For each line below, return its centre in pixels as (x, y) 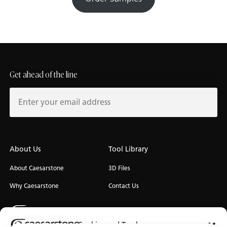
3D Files (119, 168)
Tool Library (128, 149)
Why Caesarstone (34, 185)
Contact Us (124, 185)
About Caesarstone (37, 168)
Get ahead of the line (44, 75)
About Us (25, 149)
